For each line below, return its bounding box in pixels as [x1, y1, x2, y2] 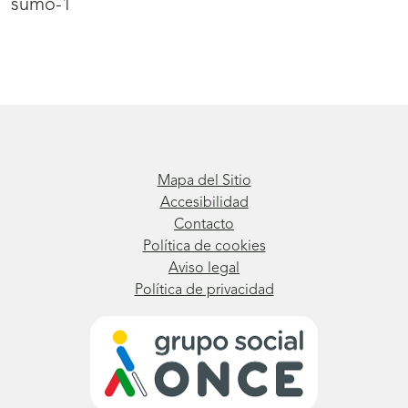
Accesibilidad [159, 196, 249, 211]
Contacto [174, 218, 234, 233]
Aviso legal [168, 261, 240, 277]
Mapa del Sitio [157, 174, 251, 189]
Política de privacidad [134, 283, 274, 299]
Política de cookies [142, 240, 266, 255]
